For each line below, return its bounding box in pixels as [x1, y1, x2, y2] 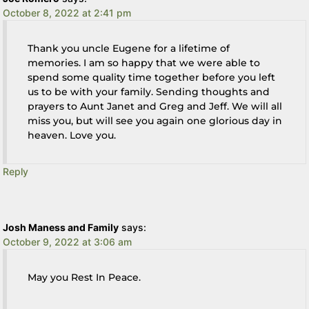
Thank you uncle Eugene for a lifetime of [28, 41, 230, 54]
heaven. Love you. [28, 128, 117, 141]
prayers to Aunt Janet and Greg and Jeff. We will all [28, 99, 283, 112]
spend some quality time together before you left [28, 70, 276, 83]
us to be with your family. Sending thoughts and [28, 85, 270, 98]
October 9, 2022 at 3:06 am [3, 235, 132, 248]
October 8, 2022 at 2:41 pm [3, 6, 132, 19]
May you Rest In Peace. [28, 270, 141, 283]
